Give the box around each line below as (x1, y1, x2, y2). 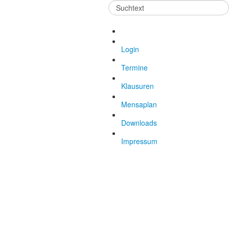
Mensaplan (121, 99, 157, 109)
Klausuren (121, 81, 154, 91)
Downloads (121, 118, 157, 128)
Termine (121, 62, 148, 73)
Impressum (121, 136, 157, 146)
